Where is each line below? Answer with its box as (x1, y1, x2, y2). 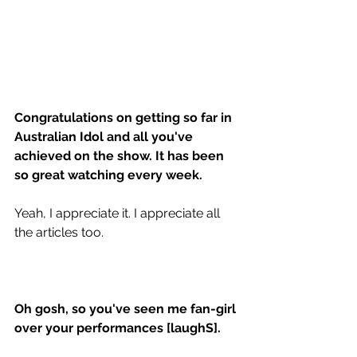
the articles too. (14, 225, 107, 241)
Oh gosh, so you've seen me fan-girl (14, 301, 239, 317)
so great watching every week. (14, 167, 206, 183)
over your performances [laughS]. (14, 320, 224, 336)
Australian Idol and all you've (14, 129, 196, 145)
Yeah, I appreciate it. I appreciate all (14, 206, 223, 222)
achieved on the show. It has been (14, 148, 227, 164)
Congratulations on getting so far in (14, 110, 235, 126)
